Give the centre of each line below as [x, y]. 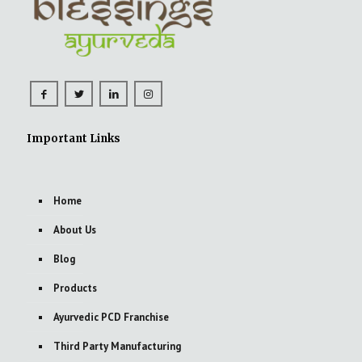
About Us [75, 230]
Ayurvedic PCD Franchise [111, 318]
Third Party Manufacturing [117, 347]
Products [75, 288]
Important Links [74, 139]
